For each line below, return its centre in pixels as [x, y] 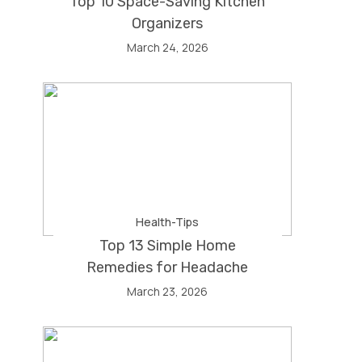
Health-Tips [168, 222]
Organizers [168, 23]
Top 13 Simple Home [167, 246]
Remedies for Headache [168, 267]
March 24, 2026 [167, 47]
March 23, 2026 [168, 291]
